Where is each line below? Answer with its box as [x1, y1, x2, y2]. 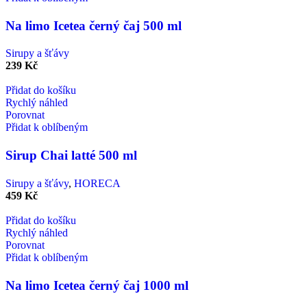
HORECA [74, 177, 121, 189]
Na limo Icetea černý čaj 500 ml [5, 18, 182, 33]
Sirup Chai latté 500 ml [5, 148, 137, 163]
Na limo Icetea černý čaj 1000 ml [5, 278, 188, 293]
